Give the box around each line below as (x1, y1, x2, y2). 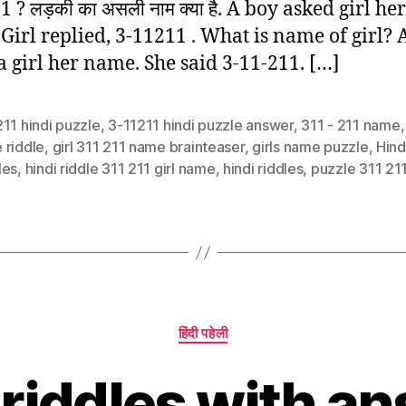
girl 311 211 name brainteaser (52, 138, 245, 156)
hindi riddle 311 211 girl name (24, 159, 216, 178)
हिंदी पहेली (178, 324, 228, 342)
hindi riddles (222, 159, 304, 178)
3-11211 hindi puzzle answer (108, 116, 294, 134)
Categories (202, 315, 283, 334)
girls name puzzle (252, 138, 369, 156)
